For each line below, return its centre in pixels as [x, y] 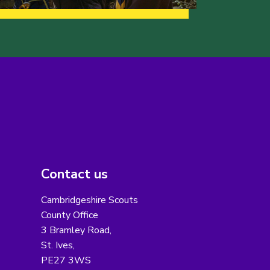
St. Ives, [58, 246]
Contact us [74, 174]
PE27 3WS [66, 261]
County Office [69, 215]
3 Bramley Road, [76, 231]
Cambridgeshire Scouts [89, 200]
